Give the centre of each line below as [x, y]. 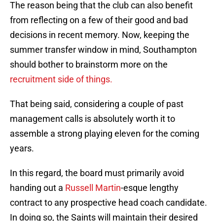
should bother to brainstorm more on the [89, 65]
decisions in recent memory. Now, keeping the [100, 35]
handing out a [37, 188]
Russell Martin [93, 188]
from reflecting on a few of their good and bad [99, 20]
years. [22, 148]
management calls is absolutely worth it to [92, 119]
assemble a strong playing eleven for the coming [105, 134]
